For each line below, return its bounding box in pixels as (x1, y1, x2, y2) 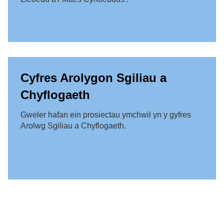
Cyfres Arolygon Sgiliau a (20, 71, 166, 85)
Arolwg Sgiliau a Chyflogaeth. (20, 121, 126, 130)
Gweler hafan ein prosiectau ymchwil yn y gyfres (20, 110, 191, 119)
